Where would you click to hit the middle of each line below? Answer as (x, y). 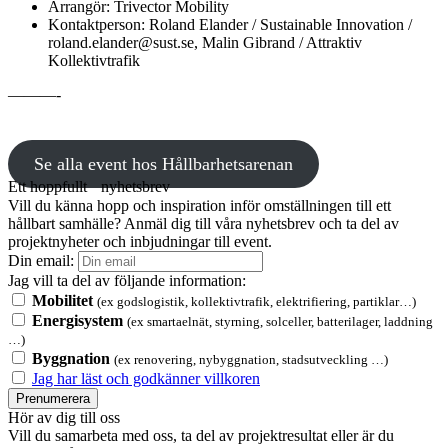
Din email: (41, 260)
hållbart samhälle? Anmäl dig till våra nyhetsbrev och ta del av (203, 223)
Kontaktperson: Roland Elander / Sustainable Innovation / (230, 24)
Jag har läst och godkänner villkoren (146, 378)
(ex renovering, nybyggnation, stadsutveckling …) (251, 359)
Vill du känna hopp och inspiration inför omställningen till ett (199, 205)
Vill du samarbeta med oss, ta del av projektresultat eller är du (201, 435)
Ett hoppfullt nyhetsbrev (89, 186)
